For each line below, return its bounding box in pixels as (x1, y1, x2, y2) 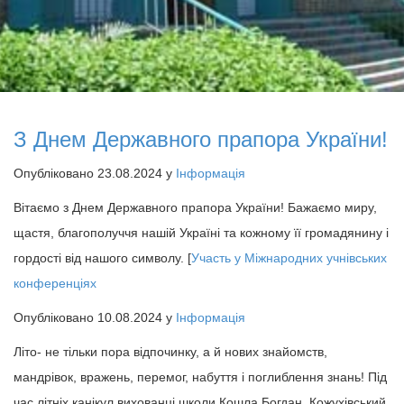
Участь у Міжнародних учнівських (191, 251, 387, 265)
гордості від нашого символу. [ (14, 251, 191, 265)
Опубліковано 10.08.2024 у (14, 310, 176, 325)
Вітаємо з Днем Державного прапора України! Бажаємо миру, (14, 200, 377, 215)
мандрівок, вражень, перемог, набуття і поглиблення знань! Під (14, 370, 387, 384)
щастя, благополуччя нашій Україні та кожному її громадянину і (14, 225, 389, 240)
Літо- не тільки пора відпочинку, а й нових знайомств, (14, 344, 327, 359)
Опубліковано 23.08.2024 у (14, 166, 176, 180)
